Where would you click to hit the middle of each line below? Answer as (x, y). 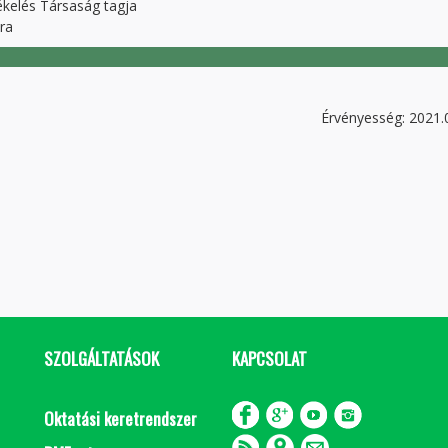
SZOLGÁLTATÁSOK (101, 358)
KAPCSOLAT (269, 358)
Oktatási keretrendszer (120, 418)
